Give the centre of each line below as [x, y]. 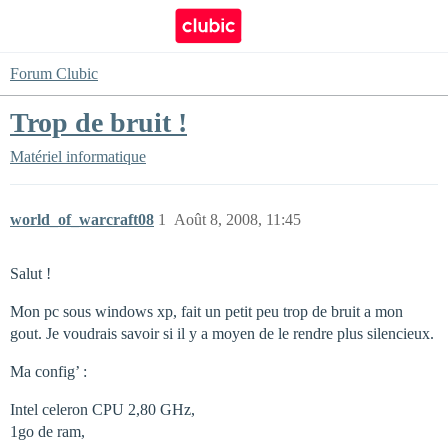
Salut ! [30, 273]
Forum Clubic [54, 73]
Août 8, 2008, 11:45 [237, 219]
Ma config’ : [48, 371]
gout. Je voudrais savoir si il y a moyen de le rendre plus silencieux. [222, 333]
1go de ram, [47, 431]
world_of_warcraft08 [82, 219]
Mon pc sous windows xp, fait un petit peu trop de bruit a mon [206, 311]
